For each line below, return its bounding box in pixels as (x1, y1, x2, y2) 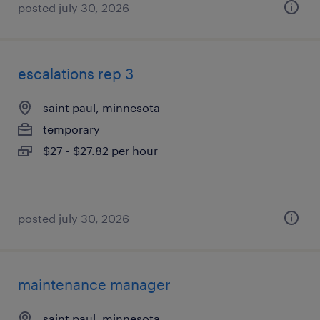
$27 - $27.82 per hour (43, 144, 158, 157)
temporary (43, 122, 100, 136)
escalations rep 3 (18, 65, 134, 82)
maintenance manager (18, 276, 171, 293)
